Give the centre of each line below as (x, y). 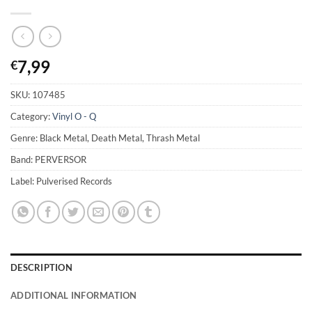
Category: (31, 117)
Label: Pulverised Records (61, 181)
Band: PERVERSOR (48, 160)
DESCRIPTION (41, 268)
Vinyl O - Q (74, 117)
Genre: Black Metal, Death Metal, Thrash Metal (105, 138)
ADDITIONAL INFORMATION (74, 296)
